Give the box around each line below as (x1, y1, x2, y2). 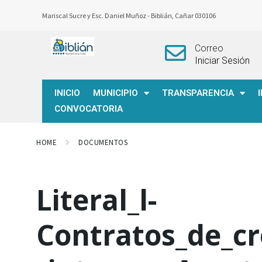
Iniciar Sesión (194, 55, 250, 66)
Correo (194, 43, 223, 54)
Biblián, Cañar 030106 (151, 11, 217, 20)
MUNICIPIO (93, 88, 138, 98)
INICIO (54, 88, 80, 98)
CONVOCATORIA (54, 104, 123, 114)
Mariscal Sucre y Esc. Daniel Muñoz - (42, 11, 151, 20)
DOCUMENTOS (78, 137, 128, 147)
